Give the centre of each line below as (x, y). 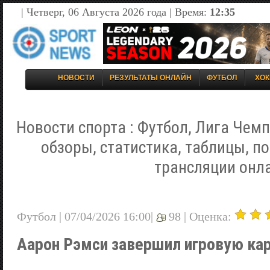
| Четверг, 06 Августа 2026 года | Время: (115, 12)
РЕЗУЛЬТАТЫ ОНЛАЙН (151, 78)
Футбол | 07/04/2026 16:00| (86, 216)
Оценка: (212, 216)
